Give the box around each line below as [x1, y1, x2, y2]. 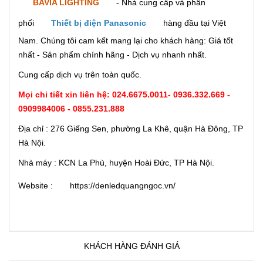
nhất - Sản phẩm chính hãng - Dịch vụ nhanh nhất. [18, 49, 207, 59]
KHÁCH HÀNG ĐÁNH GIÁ [83, 241, 180, 251]
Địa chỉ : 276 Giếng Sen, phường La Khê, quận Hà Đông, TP [18, 123, 243, 133]
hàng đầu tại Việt [161, 18, 226, 28]
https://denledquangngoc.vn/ [70, 180, 176, 190]
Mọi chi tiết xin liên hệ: [18, 89, 112, 99]
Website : [18, 180, 55, 190]
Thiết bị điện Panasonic [51, 18, 146, 28]
